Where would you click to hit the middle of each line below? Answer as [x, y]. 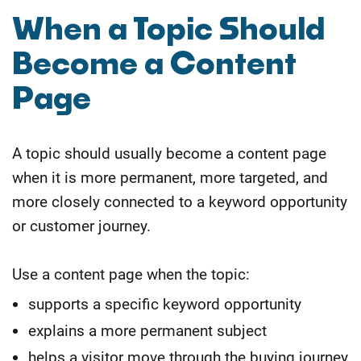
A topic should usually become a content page [169, 153]
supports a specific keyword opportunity [165, 304]
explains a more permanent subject [147, 330]
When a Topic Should [168, 30]
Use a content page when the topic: [131, 274]
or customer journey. [81, 226]
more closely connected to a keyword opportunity [180, 201]
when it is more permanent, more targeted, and [170, 177]
